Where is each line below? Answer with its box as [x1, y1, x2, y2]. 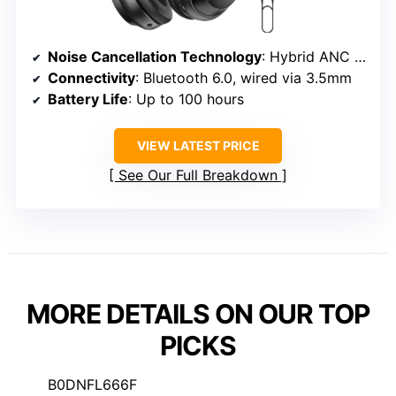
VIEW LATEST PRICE [136, 138, 260, 154]
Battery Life [48, 90, 128, 109]
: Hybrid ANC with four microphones [262, 48, 354, 66]
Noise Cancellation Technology [48, 48, 262, 66]
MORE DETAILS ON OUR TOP [27, 298, 369, 331]
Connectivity [48, 69, 135, 88]
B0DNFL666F [48, 376, 137, 394]
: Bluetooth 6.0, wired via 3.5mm [135, 69, 352, 88]
